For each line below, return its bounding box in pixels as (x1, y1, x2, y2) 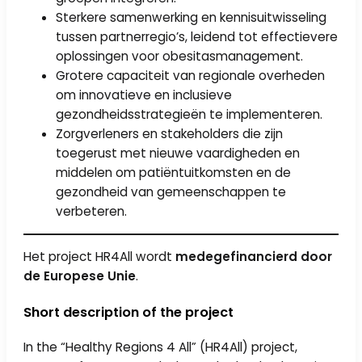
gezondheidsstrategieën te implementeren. (56, 105, 323, 123)
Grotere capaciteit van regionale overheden (56, 66, 326, 84)
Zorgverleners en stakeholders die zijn (56, 124, 284, 142)
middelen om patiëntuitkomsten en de (56, 163, 292, 181)
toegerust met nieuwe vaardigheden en (56, 144, 301, 162)
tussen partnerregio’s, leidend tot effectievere (56, 27, 339, 45)
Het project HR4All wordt (23, 248, 176, 266)
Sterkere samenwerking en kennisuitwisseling (56, 8, 327, 26)
